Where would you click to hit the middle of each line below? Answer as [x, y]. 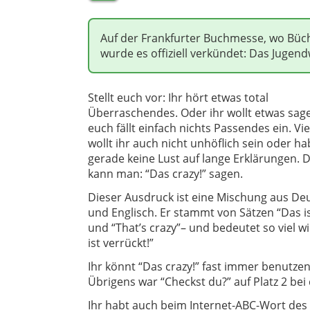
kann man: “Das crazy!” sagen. [165, 174]
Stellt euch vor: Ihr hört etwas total [178, 98]
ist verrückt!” [122, 243]
